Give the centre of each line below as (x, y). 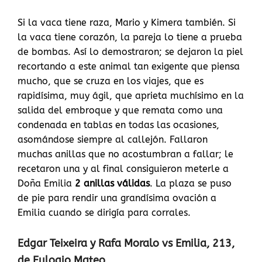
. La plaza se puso (191, 184)
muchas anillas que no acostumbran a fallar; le (125, 154)
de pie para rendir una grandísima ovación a (117, 198)
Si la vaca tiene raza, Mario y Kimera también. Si (127, 23)
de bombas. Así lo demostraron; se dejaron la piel (130, 52)
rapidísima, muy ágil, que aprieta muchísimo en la (131, 96)
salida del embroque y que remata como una (120, 111)
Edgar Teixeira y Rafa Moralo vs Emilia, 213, (126, 244)
